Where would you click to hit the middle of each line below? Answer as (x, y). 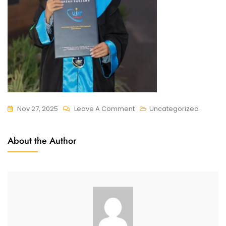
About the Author (42, 140)
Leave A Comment (104, 108)
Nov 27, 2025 (38, 108)
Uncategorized (174, 108)
